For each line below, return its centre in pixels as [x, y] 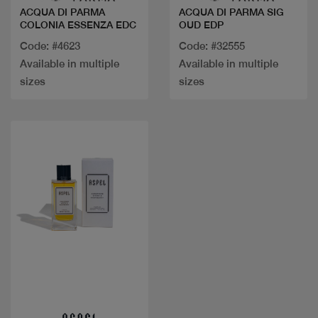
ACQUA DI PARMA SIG [204, 12]
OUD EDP [201, 24]
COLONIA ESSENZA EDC [78, 24]
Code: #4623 [50, 45]
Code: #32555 [212, 45]
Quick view [79, 287]
